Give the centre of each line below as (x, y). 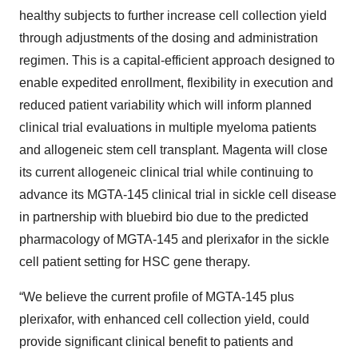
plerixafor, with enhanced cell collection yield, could (164, 319)
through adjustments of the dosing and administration (169, 38)
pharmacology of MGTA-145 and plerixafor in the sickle (174, 239)
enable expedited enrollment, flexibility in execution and (176, 83)
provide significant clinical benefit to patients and (156, 342)
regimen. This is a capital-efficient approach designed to (177, 60)
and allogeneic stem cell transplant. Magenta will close (173, 150)
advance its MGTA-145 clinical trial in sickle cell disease (178, 195)
